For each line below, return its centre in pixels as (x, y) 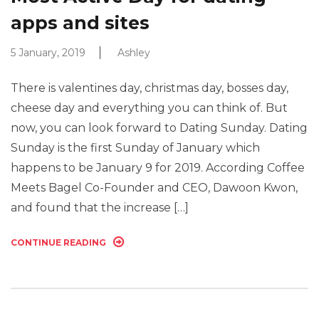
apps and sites (80, 23)
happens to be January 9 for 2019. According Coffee (158, 168)
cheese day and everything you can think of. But (149, 108)
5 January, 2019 (48, 53)
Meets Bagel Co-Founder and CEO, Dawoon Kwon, (154, 188)
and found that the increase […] (100, 208)
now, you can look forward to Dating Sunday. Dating (159, 128)
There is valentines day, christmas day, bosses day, (150, 88)
